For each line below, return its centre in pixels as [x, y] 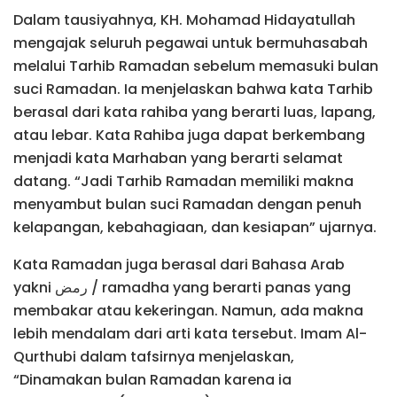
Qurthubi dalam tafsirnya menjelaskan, [154, 356]
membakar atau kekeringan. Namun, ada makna [188, 310]
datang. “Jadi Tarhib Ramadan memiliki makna [183, 181]
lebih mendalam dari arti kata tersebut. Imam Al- [190, 333]
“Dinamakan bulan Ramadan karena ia [152, 379]
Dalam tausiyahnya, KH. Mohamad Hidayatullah [184, 19]
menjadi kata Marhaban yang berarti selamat [178, 158]
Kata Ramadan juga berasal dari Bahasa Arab [179, 264]
